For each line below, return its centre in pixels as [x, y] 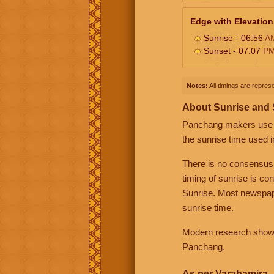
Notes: [197, 85]
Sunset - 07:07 [232, 50]
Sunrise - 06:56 [233, 38]
